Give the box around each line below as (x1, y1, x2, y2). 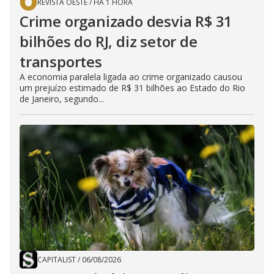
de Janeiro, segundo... (20, 93, 104, 105)
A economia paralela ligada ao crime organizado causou (20, 71, 242, 83)
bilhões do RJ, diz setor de (20, 31, 198, 52)
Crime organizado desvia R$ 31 (20, 11, 233, 32)
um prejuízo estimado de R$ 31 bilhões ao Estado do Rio (20, 82, 245, 94)
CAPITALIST (37, 254, 76, 265)
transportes (20, 51, 102, 72)
